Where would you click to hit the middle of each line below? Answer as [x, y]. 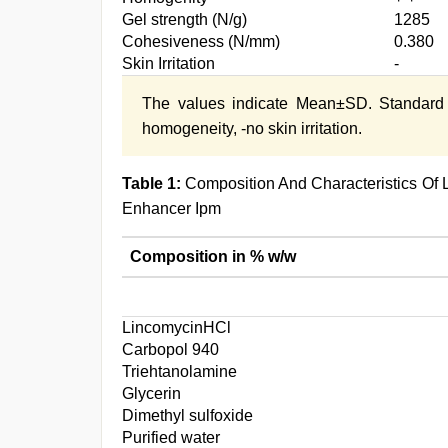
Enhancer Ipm [171, 208]
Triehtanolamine [179, 371]
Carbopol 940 [170, 349]
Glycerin [151, 393]
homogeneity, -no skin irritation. [252, 128]
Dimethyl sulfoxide [187, 415]
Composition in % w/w [213, 256]
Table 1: [152, 183]
